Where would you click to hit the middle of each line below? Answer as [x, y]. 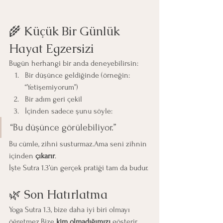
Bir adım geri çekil [54, 99]
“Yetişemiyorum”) [52, 87]
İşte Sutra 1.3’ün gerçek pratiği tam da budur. [79, 167]
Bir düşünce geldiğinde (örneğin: [78, 75]
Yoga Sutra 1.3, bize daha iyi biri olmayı [70, 209]
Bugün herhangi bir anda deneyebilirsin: [74, 63]
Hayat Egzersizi [53, 48]
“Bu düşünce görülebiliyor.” [63, 127]
